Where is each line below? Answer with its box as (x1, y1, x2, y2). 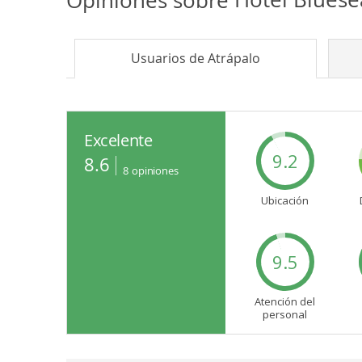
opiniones (132, 163, 179, 179)
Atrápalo (208, 49, 260, 68)
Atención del (255, 294, 316, 309)
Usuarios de (131, 49, 208, 68)
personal (263, 307, 308, 322)
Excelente (84, 129, 153, 152)
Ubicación (261, 193, 309, 208)
